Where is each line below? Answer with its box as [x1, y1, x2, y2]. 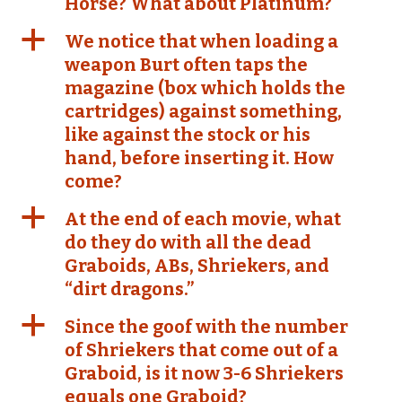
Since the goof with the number [65, 316, 348, 337]
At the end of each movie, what [65, 208, 341, 230]
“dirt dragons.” [65, 278, 194, 300]
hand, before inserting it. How [65, 147, 334, 169]
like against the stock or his [65, 124, 310, 145]
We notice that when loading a [65, 31, 338, 52]
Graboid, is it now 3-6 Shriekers [65, 363, 344, 384]
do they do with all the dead [65, 232, 311, 253]
